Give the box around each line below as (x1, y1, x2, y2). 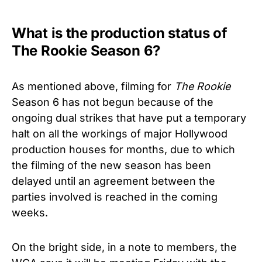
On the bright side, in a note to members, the (12, 240, 237, 253)
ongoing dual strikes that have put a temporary (12, 111, 246, 124)
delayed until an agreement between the (12, 174, 215, 187)
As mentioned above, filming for (12, 80, 174, 92)
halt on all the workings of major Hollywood (12, 127, 227, 140)
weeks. (12, 206, 51, 219)
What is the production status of (12, 24, 227, 42)
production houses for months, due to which (12, 143, 235, 156)
